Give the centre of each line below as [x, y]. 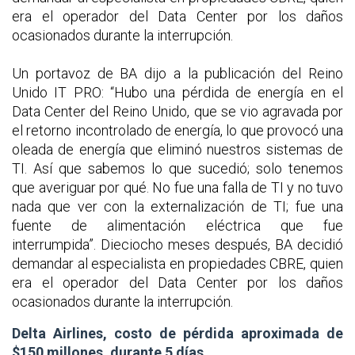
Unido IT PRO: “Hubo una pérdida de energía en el [177, 92]
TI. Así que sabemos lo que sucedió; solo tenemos [177, 168]
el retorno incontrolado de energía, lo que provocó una [177, 130]
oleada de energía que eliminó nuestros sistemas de [177, 149]
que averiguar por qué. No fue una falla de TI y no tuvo [177, 187]
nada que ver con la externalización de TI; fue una [177, 206]
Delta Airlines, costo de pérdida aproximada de [177, 333]
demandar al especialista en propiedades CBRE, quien [177, 263]
